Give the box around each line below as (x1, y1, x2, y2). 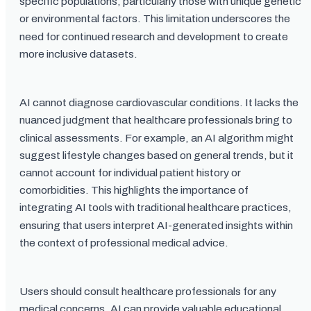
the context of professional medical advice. (19, 237, 228, 249)
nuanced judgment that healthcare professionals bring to (19, 115, 292, 126)
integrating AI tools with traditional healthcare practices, (19, 202, 292, 213)
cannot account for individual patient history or (19, 167, 241, 178)
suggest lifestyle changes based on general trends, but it (19, 150, 294, 161)
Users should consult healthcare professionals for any (19, 286, 276, 297)
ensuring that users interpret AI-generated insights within (19, 219, 293, 231)
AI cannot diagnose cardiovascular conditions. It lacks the (19, 97, 299, 108)
